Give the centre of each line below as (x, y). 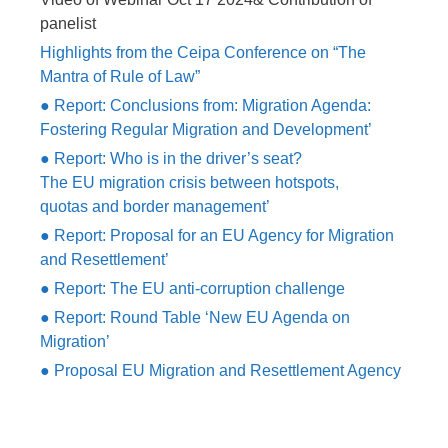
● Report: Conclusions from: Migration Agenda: (205, 106)
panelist (68, 24)
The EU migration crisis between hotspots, (189, 183)
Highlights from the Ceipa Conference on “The (203, 53)
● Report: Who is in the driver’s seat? (171, 159)
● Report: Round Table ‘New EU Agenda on (195, 318)
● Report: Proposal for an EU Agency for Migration (217, 236)
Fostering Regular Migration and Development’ (206, 130)
